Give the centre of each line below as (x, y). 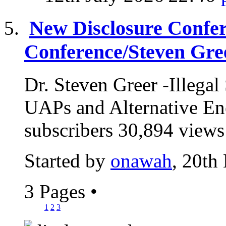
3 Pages (57, 191)
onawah (141, 160)
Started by (67, 160)
